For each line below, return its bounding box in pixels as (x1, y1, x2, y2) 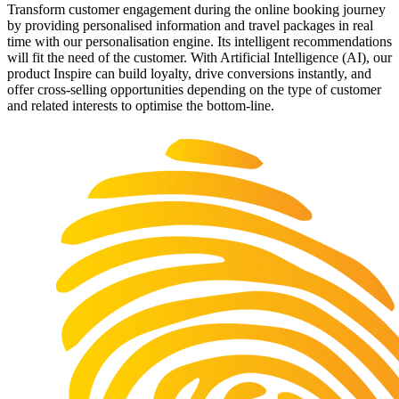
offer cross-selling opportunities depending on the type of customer (7, 81, 381, 97)
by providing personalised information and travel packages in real (7, 17, 373, 33)
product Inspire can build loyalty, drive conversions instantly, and (7, 65, 371, 81)
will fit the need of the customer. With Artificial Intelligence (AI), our (7, 49, 392, 65)
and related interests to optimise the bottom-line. (7, 97, 274, 113)
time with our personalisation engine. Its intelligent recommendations (7, 33, 392, 49)
